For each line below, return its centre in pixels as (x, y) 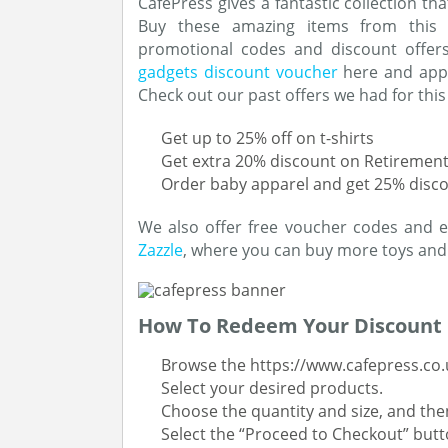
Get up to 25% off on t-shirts (267, 138)
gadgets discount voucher (238, 72)
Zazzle (160, 250)
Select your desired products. (272, 388)
